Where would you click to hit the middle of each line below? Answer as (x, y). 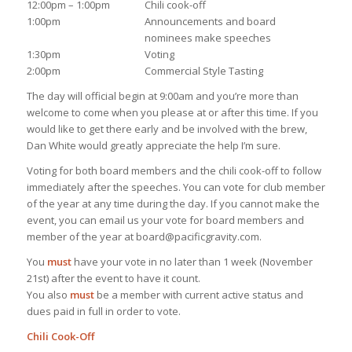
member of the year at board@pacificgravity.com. (144, 237)
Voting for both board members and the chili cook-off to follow (174, 171)
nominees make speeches (207, 37)
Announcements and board (210, 21)
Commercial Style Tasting (203, 70)
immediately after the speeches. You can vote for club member (176, 187)
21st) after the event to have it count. (113, 279)
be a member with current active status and (198, 295)
